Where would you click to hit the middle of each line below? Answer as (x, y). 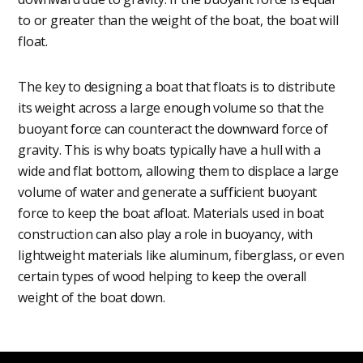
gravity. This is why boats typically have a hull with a (169, 149)
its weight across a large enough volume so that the (171, 107)
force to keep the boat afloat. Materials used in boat (171, 213)
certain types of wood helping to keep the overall (162, 276)
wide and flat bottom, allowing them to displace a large (178, 171)
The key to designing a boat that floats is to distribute (177, 86)
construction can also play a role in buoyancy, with (165, 234)
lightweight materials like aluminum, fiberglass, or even (181, 255)
